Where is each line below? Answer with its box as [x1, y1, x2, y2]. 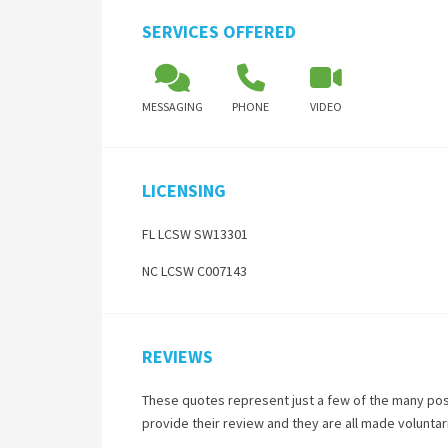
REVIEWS [142, 345, 213, 368]
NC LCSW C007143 [142, 262, 247, 280]
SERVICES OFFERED [142, 20, 296, 43]
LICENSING [142, 179, 226, 202]
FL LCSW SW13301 [142, 225, 248, 243]
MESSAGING [142, 99, 203, 114]
